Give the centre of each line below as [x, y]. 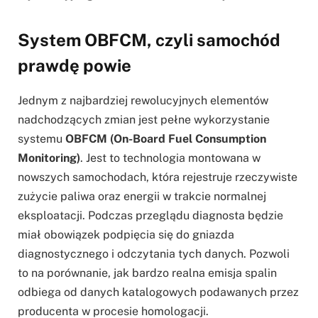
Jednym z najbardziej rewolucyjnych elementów [143, 101]
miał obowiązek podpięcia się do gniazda [126, 235]
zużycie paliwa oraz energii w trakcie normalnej [142, 197]
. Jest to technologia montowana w [170, 158]
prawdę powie [75, 66]
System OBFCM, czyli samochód [149, 40]
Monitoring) [49, 158]
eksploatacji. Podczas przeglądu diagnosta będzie [150, 216]
